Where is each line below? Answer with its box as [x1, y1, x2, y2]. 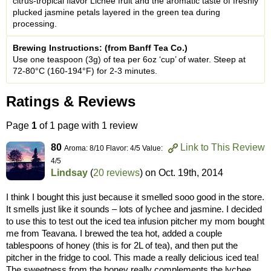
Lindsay [51, 167, 88, 178]
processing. [13, 18, 57, 28]
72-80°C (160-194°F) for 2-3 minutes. [13, 65, 157, 76]
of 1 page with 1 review [37, 120, 138, 131]
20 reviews [93, 167, 140, 178]
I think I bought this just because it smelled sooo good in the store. [6, 191, 264, 202]
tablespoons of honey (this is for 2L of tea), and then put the [6, 240, 238, 250]
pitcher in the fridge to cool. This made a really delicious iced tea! [6, 252, 259, 263]
